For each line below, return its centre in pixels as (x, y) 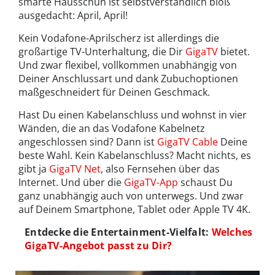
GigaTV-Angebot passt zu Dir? (99, 245)
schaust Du (205, 182)
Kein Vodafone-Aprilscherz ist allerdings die (119, 38)
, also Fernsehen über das (160, 168)
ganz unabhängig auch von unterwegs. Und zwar (131, 196)
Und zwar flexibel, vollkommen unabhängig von (128, 65)
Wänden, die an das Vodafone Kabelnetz (112, 128)
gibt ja (34, 168)
